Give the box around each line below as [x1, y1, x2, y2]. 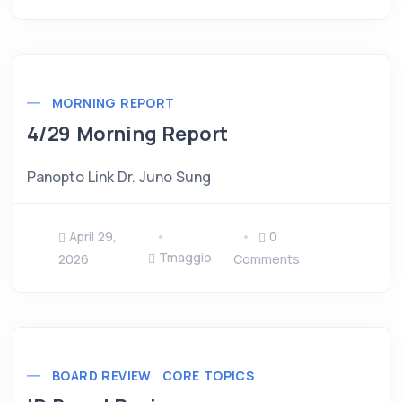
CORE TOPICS [162, 367, 255, 385]
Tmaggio [158, 249, 212, 267]
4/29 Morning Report [27, 120, 229, 148]
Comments [233, 250, 301, 268]
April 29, [69, 228, 117, 246]
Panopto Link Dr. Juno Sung [27, 167, 211, 188]
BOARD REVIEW [52, 367, 152, 385]
